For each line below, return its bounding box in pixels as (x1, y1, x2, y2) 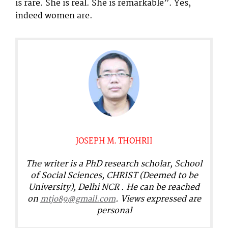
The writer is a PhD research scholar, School (26, 157, 202, 171)
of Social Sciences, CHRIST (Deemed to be (30, 168, 198, 183)
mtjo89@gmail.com (40, 192, 116, 206)
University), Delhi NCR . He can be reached (28, 180, 199, 194)
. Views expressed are (115, 192, 201, 206)
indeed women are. (15, 9, 93, 23)
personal (96, 204, 132, 218)
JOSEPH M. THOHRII (75, 134, 153, 148)
